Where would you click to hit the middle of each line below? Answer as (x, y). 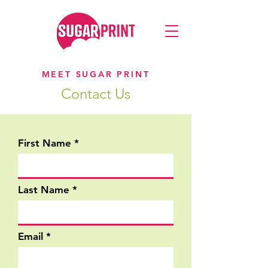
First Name (45, 143)
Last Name (44, 190)
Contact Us (96, 94)
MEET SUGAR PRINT (96, 74)
